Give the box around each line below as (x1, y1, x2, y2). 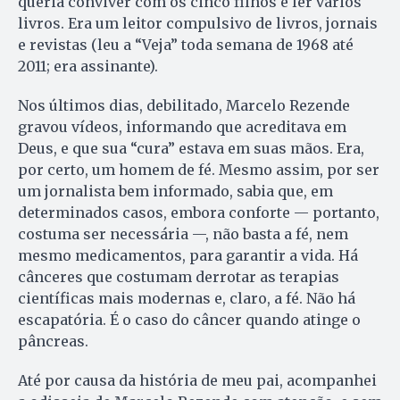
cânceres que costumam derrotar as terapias (18, 267, 339, 286)
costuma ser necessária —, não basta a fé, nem (18, 224, 348, 243)
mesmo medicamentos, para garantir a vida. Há (18, 246, 358, 264)
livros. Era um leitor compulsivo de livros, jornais (18, 13, 378, 32)
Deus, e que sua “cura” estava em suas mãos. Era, (18, 138, 364, 157)
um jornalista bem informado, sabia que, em (18, 181, 333, 200)
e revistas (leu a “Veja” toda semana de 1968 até (18, 35, 354, 54)
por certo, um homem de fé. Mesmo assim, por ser (18, 160, 379, 179)
